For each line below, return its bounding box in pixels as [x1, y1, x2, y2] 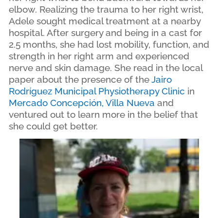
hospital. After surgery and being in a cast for [8, 27, 202, 38]
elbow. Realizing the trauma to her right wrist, [8, 4, 203, 15]
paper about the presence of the [8, 74, 151, 85]
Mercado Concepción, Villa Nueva [8, 97, 155, 108]
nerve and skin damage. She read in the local [8, 62, 202, 73]
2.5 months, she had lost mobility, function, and [8, 39, 209, 50]
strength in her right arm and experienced [8, 51, 189, 61]
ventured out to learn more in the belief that [8, 109, 198, 120]
